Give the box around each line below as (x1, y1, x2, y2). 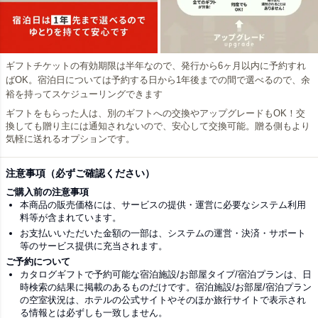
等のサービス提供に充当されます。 (20, 240, 168, 251)
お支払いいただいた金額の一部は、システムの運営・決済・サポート (20, 227, 306, 238)
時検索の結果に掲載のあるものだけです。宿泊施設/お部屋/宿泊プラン (20, 281, 312, 292)
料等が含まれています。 (20, 212, 121, 223)
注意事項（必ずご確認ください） (6, 167, 155, 179)
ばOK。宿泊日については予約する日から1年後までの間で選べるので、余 (6, 74, 310, 85)
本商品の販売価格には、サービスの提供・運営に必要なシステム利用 (20, 199, 306, 210)
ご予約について (6, 256, 70, 267)
